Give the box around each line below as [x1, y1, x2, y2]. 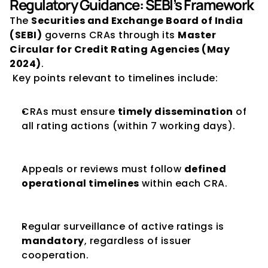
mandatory [22, 234, 84, 248]
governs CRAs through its [42, 28, 178, 42]
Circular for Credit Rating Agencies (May [10, 42, 230, 56]
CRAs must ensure [22, 105, 118, 118]
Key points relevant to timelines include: [12, 71, 218, 85]
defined [184, 162, 226, 176]
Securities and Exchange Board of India [31, 14, 243, 28]
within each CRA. [139, 176, 227, 190]
